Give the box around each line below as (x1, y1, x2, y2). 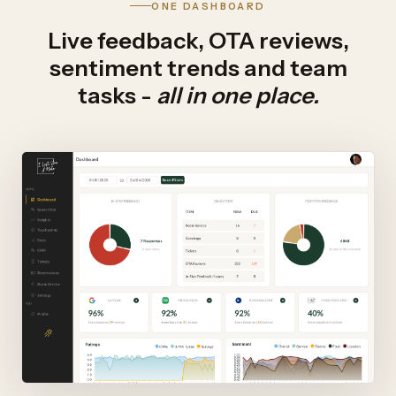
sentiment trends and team (49, 53, 347, 81)
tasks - (77, 80, 156, 109)
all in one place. (156, 80, 319, 109)
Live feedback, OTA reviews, (47, 26, 349, 54)
